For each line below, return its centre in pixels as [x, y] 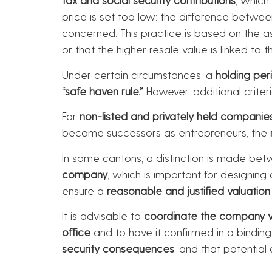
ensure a [84, 190]
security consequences [118, 248]
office [76, 232]
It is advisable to [103, 216]
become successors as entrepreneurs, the [166, 132]
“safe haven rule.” [103, 90]
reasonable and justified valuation [189, 190]
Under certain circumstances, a [139, 74]
